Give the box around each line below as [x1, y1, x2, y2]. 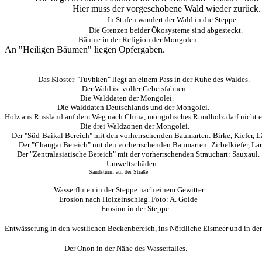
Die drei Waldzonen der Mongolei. [5, 122, 189, 130]
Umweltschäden [5, 159, 157, 168]
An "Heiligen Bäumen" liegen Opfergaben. [5, 44, 165, 54]
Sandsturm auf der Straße [5, 168, 148, 175]
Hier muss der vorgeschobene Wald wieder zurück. [5, 4, 261, 13]
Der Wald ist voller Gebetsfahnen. [5, 84, 188, 93]
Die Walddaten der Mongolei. [5, 94, 174, 102]
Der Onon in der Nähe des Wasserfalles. [5, 244, 187, 253]
